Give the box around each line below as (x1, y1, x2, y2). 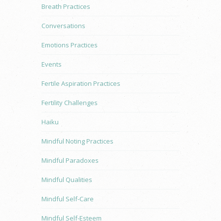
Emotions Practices (41, 40, 98, 50)
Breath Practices (41, 2, 90, 11)
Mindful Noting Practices (41, 137, 113, 146)
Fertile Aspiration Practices (41, 79, 120, 88)
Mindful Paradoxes (41, 156, 99, 165)
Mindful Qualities (41, 175, 92, 184)
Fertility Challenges (41, 98, 98, 108)
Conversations (41, 21, 85, 31)
